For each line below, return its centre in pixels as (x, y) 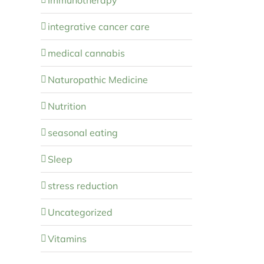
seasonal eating (82, 132)
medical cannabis (86, 53)
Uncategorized (80, 212)
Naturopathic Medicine (98, 79)
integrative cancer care (98, 26)
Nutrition (67, 106)
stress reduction (82, 185)
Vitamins (67, 238)
